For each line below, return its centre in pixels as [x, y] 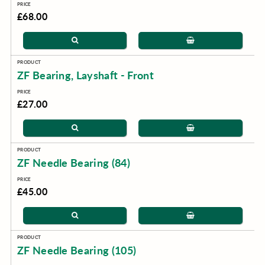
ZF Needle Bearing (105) [77, 250]
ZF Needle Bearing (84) [73, 163]
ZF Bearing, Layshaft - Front [85, 75]
